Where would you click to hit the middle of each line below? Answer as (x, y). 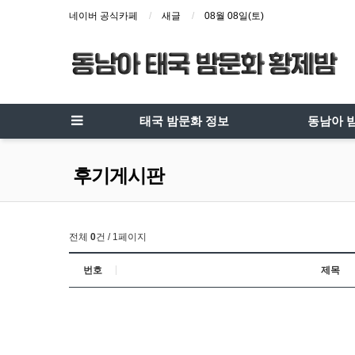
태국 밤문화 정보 (184, 121)
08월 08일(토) (234, 16)
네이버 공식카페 (103, 16)
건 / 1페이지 (121, 237)
